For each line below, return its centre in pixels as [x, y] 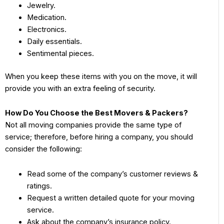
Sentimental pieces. [61, 53]
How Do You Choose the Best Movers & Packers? [96, 113]
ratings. [39, 186]
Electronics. [46, 29]
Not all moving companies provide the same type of [93, 125]
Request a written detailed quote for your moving [110, 198]
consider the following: [44, 149]
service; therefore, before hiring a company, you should [99, 137]
